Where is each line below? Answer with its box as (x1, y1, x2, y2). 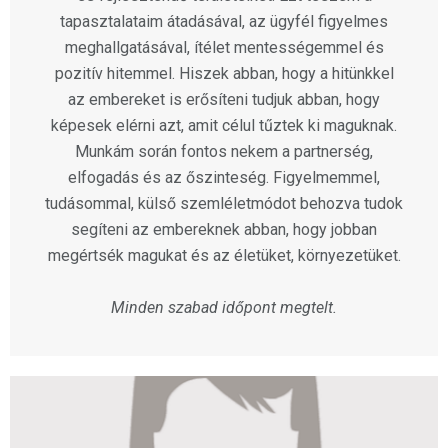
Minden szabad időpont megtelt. (111, 298, 337, 318)
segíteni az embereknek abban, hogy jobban (71, 220, 377, 240)
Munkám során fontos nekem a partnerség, (75, 142, 373, 162)
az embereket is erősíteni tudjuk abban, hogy (68, 90, 380, 110)
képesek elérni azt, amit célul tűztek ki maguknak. (51, 116, 397, 136)
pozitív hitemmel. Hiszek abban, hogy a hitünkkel (54, 64, 394, 84)
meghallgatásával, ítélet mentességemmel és (64, 38, 384, 58)
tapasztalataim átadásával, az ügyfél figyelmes (60, 12, 388, 32)
